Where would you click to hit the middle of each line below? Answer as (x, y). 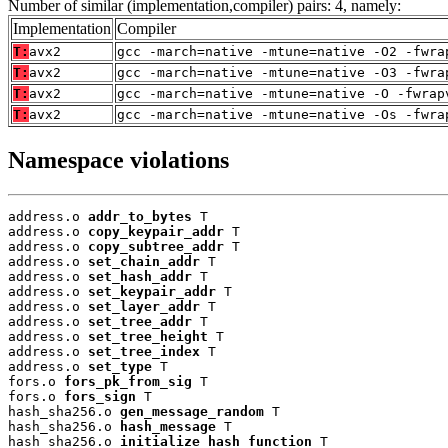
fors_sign (100, 396)
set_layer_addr (144, 306)
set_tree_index (144, 351)
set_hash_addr (140, 276)
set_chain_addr (144, 261)
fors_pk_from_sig (128, 381)
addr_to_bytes (140, 216)
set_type (120, 366)
